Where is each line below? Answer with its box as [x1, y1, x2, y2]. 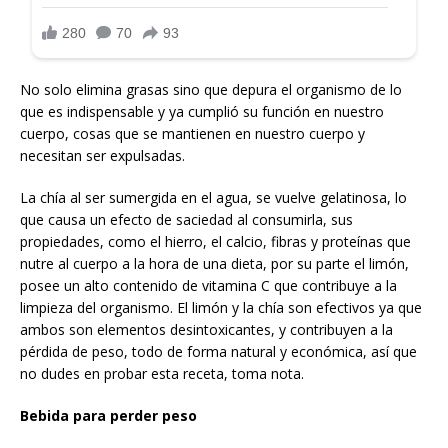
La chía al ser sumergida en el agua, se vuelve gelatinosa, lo [20, 187, 407, 207]
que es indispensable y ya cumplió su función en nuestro [20, 101, 384, 121]
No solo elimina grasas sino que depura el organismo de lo [20, 79, 402, 99]
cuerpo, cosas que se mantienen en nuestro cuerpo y [20, 123, 365, 143]
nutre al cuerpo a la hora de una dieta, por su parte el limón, [20, 253, 409, 273]
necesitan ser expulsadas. [20, 145, 185, 165]
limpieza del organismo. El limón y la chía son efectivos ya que [20, 297, 422, 317]
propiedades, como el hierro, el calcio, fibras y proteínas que [20, 231, 411, 251]
